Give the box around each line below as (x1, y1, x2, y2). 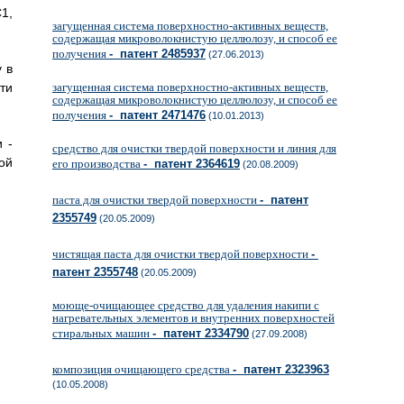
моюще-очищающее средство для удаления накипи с (52, 298, 319, 312)
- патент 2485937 (109, 47, 206, 60)
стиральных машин (52, 326, 152, 340)
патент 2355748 (52, 265, 138, 279)
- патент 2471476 (109, 108, 206, 122)
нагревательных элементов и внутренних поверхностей (52, 311, 335, 325)
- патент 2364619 (143, 157, 240, 170)
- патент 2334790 (152, 326, 249, 340)
